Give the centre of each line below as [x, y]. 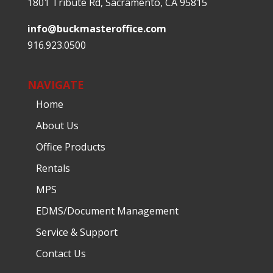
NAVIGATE [55, 84]
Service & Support [76, 232]
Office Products [70, 147]
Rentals [53, 168]
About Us [57, 125]
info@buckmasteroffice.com [97, 29]
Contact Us [61, 253]
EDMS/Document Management [107, 211]
